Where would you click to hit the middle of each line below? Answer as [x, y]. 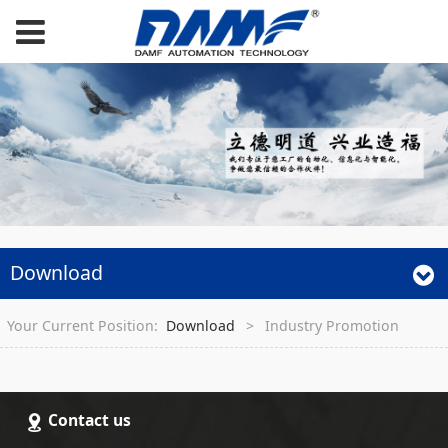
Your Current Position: [87, 325]
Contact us [89, 420]
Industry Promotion [332, 325]
